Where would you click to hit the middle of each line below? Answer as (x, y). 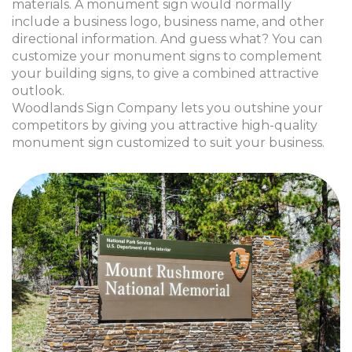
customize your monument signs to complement (167, 56)
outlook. (38, 90)
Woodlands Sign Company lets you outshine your (167, 108)
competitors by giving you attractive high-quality (165, 125)
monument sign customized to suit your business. (168, 142)
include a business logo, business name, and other (168, 21)
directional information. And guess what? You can (167, 38)
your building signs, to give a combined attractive (165, 73)
